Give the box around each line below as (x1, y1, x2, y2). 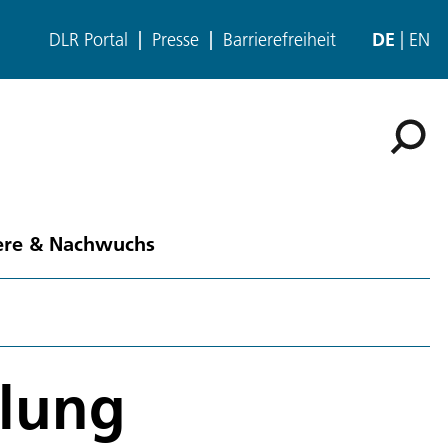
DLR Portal (49, 28, 128, 51)
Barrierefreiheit (223, 28, 336, 51)
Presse (152, 28, 199, 51)
